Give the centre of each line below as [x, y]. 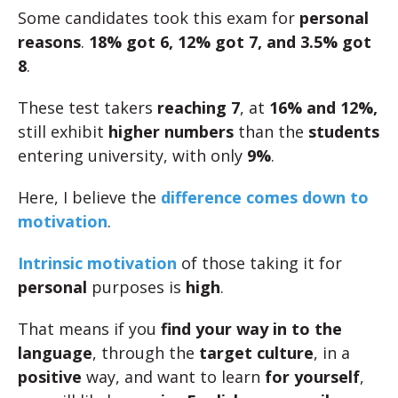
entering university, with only [130, 156]
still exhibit [63, 132]
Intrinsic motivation [97, 263]
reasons [49, 42]
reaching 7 [199, 108]
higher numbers [171, 132]
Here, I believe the [89, 198]
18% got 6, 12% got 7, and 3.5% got [230, 42]
